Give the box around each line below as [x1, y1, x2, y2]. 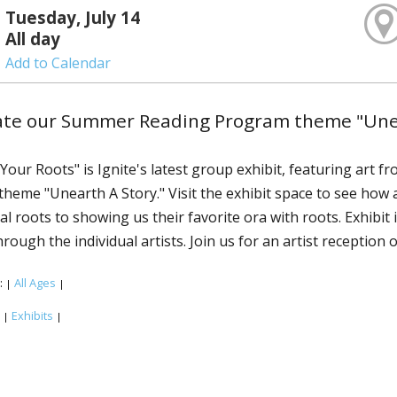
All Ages [14, 275, 56, 292]
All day [5, 27, 61, 50]
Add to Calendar [5, 53, 112, 73]
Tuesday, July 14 [5, 6, 141, 28]
